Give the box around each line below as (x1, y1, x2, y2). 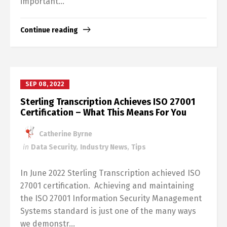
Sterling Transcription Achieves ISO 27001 (20, 96, 195, 108)
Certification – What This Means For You (20, 107, 186, 119)
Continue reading (20, 26, 78, 35)
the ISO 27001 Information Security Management (20, 194, 202, 204)
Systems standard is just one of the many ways (20, 206, 196, 216)
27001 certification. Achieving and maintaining (20, 181, 194, 191)
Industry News (80, 143, 128, 152)
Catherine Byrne (37, 130, 92, 139)
